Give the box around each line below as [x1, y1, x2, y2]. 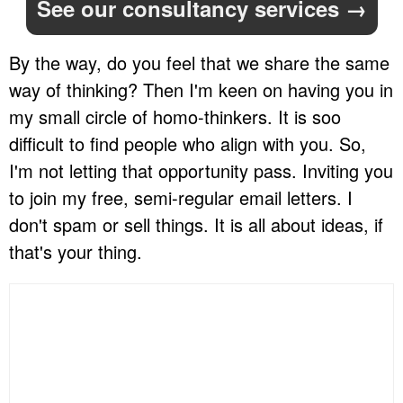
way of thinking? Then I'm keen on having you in [9, 76, 393, 103]
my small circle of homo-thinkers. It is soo [9, 103, 341, 130]
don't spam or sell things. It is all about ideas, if [9, 211, 383, 238]
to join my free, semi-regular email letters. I [9, 184, 353, 211]
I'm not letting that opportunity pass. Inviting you [9, 157, 393, 184]
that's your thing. [9, 238, 142, 265]
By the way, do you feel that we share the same [9, 49, 390, 76]
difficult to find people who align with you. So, [9, 130, 366, 157]
